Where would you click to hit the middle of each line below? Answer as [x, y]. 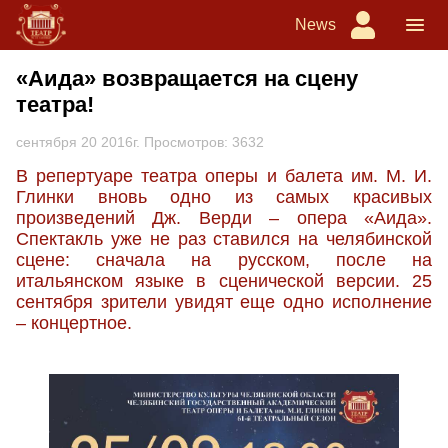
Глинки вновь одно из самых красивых [224, 197]
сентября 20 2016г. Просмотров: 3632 [140, 142]
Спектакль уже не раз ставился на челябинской [224, 239]
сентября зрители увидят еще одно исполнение [224, 302]
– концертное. [74, 323]
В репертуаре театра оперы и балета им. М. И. [224, 176]
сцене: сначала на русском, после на [224, 260]
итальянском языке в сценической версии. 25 [224, 281]
